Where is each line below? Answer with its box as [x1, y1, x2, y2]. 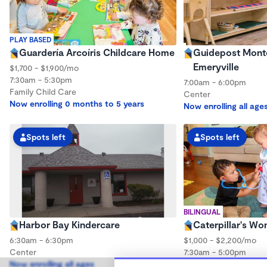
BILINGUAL [184, 207, 221, 216]
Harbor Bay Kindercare [19, 219, 120, 230]
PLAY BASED [10, 35, 51, 44]
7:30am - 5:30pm [10, 74, 72, 85]
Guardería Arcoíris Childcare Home [19, 46, 175, 58]
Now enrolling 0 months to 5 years [10, 98, 144, 108]
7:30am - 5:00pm [184, 247, 246, 257]
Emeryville [193, 60, 239, 72]
